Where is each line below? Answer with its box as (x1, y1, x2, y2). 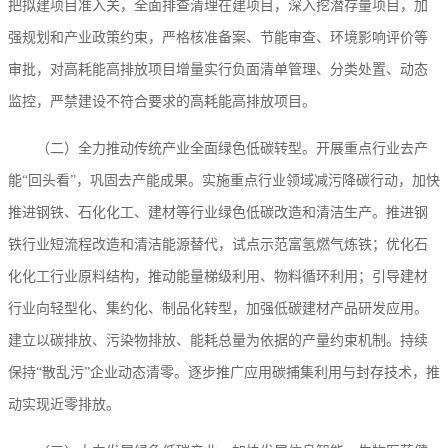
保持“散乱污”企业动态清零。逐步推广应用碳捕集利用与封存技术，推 (8, 365, 440, 381)
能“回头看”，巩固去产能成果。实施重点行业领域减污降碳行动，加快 (8, 173, 440, 189)
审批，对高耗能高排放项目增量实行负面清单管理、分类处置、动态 (8, 62, 428, 78)
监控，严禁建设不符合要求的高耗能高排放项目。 (8, 94, 316, 110)
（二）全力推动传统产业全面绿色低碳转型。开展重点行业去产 (8, 141, 428, 157)
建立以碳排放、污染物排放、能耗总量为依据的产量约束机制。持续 (8, 333, 428, 349)
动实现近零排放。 (8, 397, 120, 413)
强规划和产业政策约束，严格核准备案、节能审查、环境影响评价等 (8, 30, 428, 46)
